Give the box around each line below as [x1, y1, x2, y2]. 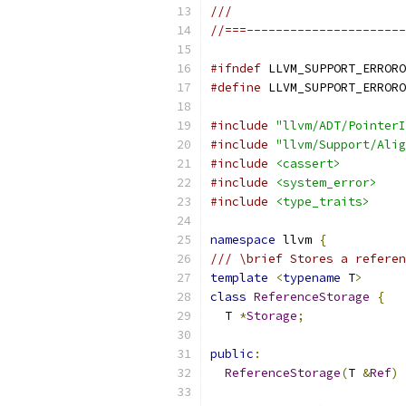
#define [210, 80, 261, 95]
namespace [210, 232, 275, 247]
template [210, 270, 268, 285]
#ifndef [210, 61, 261, 76]
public [210, 346, 254, 362]
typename [283, 270, 341, 285]
